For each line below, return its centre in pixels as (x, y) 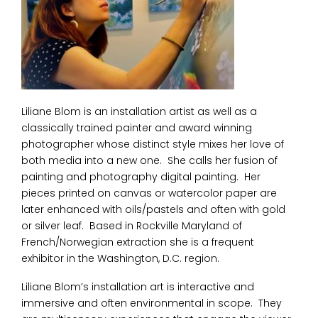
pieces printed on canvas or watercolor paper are (149, 193)
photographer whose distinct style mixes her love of (153, 144)
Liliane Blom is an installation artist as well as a (139, 112)
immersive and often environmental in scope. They (152, 303)
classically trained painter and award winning (137, 128)
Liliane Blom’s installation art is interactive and (138, 286)
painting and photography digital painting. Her (141, 177)
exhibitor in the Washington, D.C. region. (120, 259)
